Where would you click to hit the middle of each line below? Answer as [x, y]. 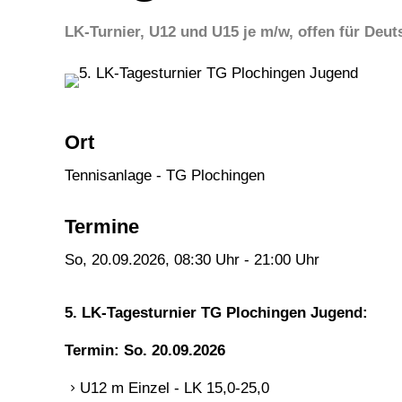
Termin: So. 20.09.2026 [145, 351]
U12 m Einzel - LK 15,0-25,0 [175, 389]
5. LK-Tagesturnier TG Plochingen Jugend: [216, 313]
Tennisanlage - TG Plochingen [165, 176]
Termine [102, 227]
